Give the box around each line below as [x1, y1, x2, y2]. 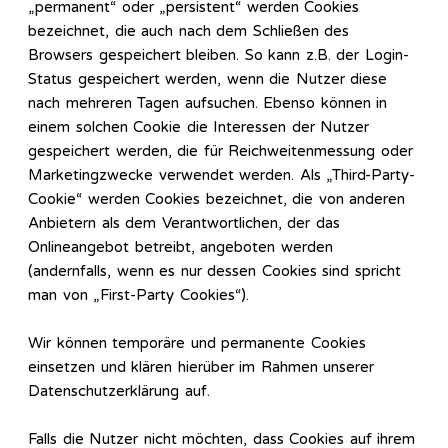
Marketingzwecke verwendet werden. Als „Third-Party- [28, 166, 415, 185]
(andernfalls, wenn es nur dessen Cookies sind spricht [28, 262, 401, 281]
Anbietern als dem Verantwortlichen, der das [28, 214, 340, 233]
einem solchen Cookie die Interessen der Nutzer [28, 118, 369, 137]
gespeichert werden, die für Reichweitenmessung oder [28, 142, 413, 161]
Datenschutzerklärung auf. [28, 382, 210, 401]
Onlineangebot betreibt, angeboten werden [28, 238, 333, 257]
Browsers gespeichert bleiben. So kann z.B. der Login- [28, 46, 409, 65]
